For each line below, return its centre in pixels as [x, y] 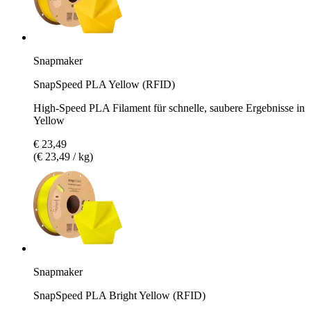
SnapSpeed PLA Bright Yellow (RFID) [119, 295]
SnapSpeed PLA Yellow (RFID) [104, 84]
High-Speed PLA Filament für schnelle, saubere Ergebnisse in [169, 108]
